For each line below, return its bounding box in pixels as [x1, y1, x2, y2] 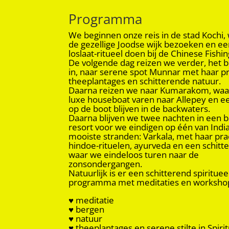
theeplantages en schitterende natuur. [68, 75, 221, 87]
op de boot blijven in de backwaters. [68, 102, 211, 114]
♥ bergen [68, 203, 105, 215]
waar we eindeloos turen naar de [68, 148, 199, 161]
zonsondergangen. [68, 157, 143, 170]
